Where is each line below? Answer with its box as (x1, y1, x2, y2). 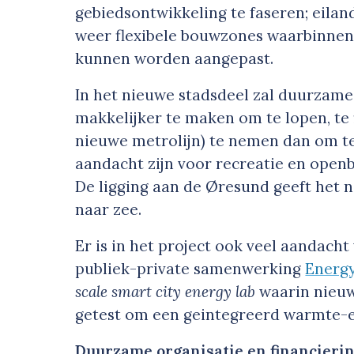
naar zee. (75, 200, 142, 220)
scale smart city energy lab (75, 282, 260, 302)
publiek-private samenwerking (75, 259, 306, 279)
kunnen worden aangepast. (75, 49, 274, 69)
